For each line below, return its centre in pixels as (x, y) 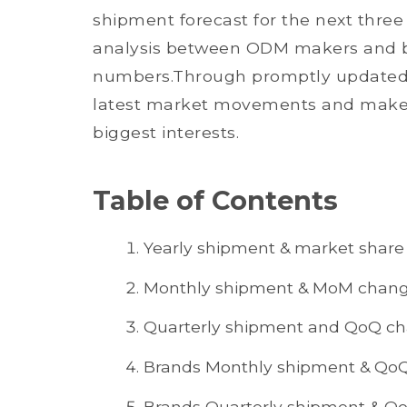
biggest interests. (166, 132)
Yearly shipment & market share (274, 248)
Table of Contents (215, 200)
